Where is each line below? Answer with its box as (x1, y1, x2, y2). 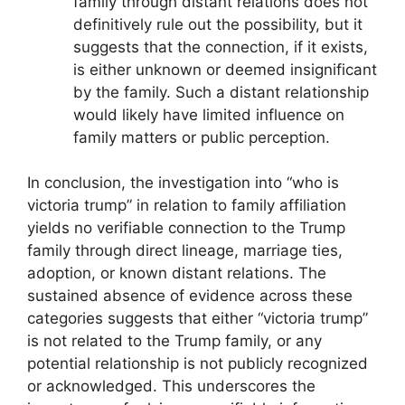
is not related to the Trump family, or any (27, 332, 322, 351)
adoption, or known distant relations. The (27, 264, 326, 283)
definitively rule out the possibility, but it (73, 14, 363, 33)
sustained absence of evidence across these (27, 287, 353, 306)
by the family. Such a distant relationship (73, 82, 369, 101)
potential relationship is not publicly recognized (27, 354, 368, 373)
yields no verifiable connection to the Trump (27, 219, 345, 238)
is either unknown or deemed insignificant (73, 60, 377, 79)
